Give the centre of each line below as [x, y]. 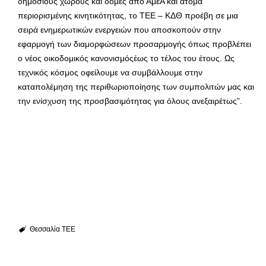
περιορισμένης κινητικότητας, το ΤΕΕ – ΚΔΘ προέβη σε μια [128, 15]
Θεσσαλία [45, 229]
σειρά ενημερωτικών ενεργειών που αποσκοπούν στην [119, 29]
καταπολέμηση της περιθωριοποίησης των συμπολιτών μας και [136, 86]
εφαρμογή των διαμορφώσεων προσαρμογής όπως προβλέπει [134, 44]
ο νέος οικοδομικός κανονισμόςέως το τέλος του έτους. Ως [126, 58]
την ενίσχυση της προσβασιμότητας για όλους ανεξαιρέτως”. [130, 101]
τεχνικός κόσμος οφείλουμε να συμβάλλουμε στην [110, 72]
